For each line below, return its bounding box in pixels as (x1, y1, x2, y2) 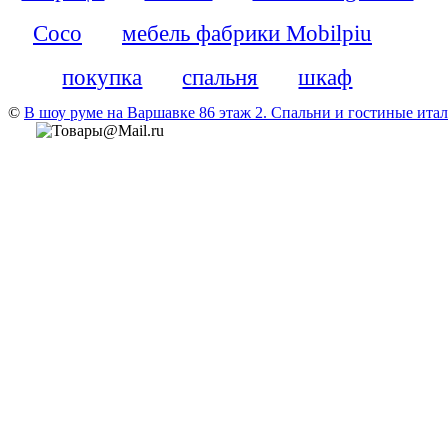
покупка (62, 63, 143, 90)
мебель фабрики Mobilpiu (122, 19, 372, 46)
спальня (182, 63, 259, 90)
